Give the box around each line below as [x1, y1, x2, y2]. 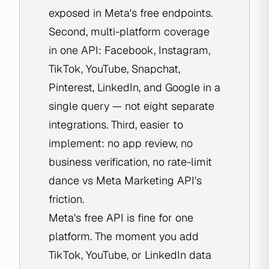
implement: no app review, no [49, 136, 193, 150]
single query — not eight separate [49, 99, 214, 113]
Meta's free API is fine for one [49, 211, 193, 225]
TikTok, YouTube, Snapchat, [49, 62, 180, 76]
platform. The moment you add [49, 229, 199, 243]
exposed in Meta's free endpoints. [49, 6, 213, 20]
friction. [49, 192, 84, 206]
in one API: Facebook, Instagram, [49, 43, 210, 57]
